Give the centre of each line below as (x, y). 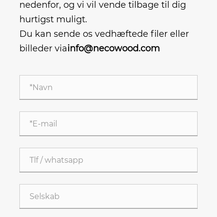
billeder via (43, 49)
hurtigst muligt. (53, 20)
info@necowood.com (114, 49)
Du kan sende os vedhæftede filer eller (104, 34)
